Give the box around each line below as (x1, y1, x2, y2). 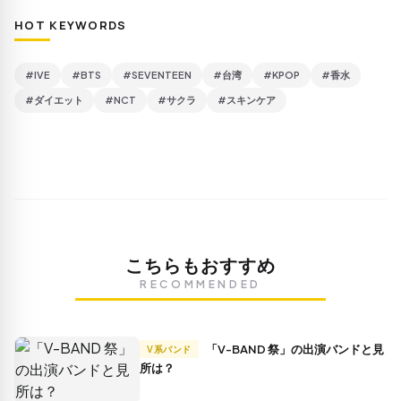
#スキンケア (218, 94, 276, 106)
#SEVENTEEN (123, 69, 192, 81)
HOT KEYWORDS (14, 17, 127, 33)
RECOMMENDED (140, 277, 261, 291)
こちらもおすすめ (125, 253, 276, 277)
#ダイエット (25, 94, 83, 106)
